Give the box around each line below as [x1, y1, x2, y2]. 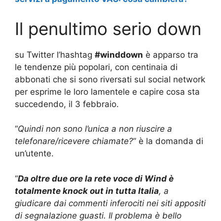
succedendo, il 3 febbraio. [15, 99, 119, 109]
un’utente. [15, 148, 54, 159]
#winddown [95, 49, 143, 60]
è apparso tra [143, 49, 198, 60]
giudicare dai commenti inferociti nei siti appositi [15, 198, 206, 208]
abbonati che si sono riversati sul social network [15, 74, 205, 84]
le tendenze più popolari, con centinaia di [15, 62, 178, 72]
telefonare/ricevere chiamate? [15, 136, 133, 147]
